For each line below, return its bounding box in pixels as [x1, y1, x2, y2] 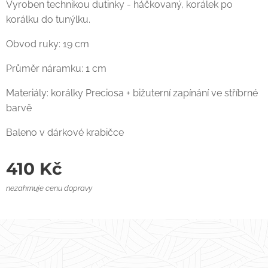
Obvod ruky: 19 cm [6, 38, 89, 50]
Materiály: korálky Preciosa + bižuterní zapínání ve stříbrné [6, 87, 258, 99]
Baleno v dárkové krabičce [6, 127, 124, 139]
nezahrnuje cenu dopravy [6, 184, 92, 193]
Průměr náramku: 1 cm [6, 63, 106, 75]
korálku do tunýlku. [6, 14, 90, 26]
